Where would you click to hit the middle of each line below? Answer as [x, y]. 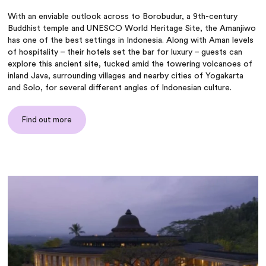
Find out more [47, 120]
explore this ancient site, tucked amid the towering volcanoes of [130, 64]
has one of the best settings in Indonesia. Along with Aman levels [131, 41]
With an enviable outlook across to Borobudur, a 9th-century [123, 17]
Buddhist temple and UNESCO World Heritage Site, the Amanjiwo [132, 29]
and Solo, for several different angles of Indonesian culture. [120, 88]
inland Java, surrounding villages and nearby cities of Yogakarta [126, 76]
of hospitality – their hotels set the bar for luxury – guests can [125, 53]
